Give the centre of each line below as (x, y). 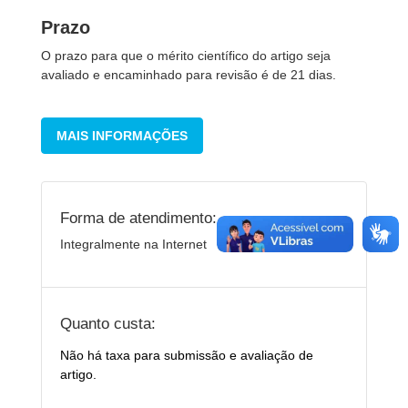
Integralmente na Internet (133, 244)
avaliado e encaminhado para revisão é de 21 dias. (189, 75)
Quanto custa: (108, 323)
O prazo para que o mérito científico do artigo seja (186, 56)
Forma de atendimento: (138, 218)
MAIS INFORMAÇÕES (122, 136)
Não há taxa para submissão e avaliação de (187, 355)
